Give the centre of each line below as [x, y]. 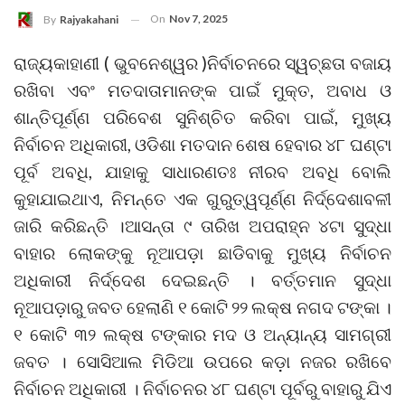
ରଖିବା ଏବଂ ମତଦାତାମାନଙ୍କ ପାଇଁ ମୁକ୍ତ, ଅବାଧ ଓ [202, 90]
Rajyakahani [89, 20]
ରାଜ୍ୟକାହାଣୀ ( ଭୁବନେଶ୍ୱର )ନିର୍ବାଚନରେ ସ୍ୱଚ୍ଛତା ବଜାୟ [202, 63]
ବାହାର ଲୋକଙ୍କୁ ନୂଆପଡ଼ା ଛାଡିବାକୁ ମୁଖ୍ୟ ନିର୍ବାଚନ [202, 253]
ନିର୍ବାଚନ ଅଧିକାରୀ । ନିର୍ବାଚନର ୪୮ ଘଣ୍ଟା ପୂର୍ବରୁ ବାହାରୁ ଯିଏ [202, 389]
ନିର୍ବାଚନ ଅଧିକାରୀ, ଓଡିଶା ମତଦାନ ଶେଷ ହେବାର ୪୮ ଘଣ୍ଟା [202, 145]
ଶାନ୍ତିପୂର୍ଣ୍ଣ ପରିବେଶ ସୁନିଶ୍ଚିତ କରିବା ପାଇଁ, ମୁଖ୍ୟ [202, 118]
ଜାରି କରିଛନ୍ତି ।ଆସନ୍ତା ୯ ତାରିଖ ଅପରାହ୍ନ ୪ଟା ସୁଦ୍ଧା [202, 226]
